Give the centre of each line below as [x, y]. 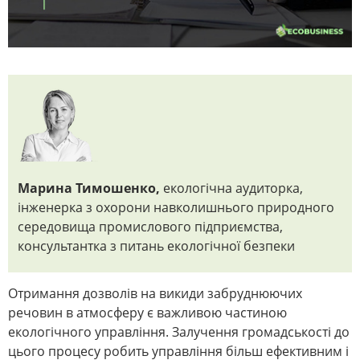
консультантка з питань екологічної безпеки [156, 246]
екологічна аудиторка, [231, 188]
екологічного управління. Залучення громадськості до [179, 332]
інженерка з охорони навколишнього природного [176, 208]
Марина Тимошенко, [89, 188]
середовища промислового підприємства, [150, 227]
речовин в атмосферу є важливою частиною [147, 313]
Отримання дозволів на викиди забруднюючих [155, 294]
